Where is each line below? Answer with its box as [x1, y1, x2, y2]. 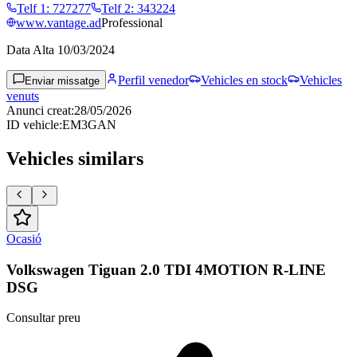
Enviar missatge [25, 75, 100, 88]
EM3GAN [62, 118, 116, 132]
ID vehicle [6, 118, 59, 132]
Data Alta [6, 43, 54, 57]
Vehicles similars [6, 148, 143, 169]
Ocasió [6, 231, 41, 245]
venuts [6, 89, 39, 104]
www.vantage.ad [16, 16, 101, 30]
